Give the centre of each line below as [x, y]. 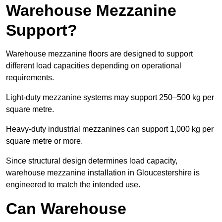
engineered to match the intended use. [73, 185]
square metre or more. [44, 141]
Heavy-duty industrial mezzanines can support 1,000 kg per [110, 129]
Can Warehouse [66, 209]
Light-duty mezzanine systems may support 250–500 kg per [110, 98]
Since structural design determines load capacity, [92, 161]
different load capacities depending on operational [94, 66]
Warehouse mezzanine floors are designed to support [99, 54]
